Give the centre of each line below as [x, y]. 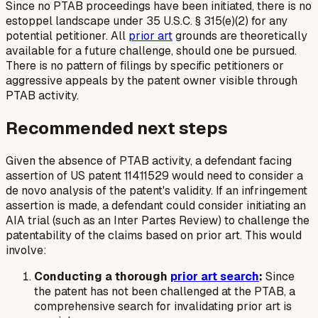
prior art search [215, 277]
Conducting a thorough [102, 277]
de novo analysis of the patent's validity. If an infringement [157, 191]
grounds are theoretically [240, 36]
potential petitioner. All [67, 36]
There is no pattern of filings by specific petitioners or [145, 66]
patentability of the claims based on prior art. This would [154, 236]
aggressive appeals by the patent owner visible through [152, 81]
